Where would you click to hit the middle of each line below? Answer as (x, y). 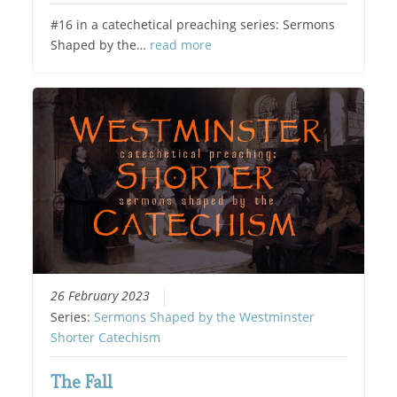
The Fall (82, 381)
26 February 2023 (101, 296)
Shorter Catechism (106, 337)
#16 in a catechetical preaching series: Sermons (193, 25)
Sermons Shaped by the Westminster (205, 317)
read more (181, 46)
